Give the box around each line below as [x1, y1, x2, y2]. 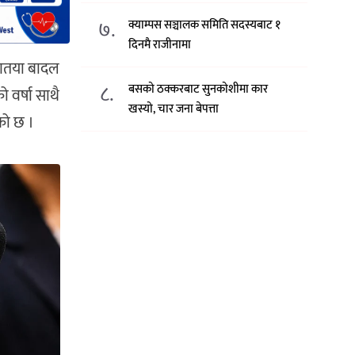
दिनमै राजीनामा [128, 35, 192, 55]
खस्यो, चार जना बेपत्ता [128, 99, 219, 120]
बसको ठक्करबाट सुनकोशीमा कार [128, 79, 269, 100]
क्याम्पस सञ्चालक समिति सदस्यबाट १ [128, 15, 281, 36]
